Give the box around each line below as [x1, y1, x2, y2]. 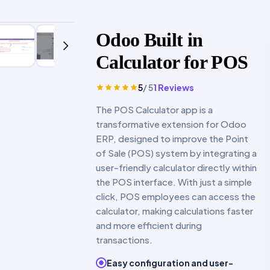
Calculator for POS [96, 51, 248, 74]
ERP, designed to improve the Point [96, 133, 248, 145]
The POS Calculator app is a [96, 104, 213, 116]
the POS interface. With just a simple [96, 176, 252, 188]
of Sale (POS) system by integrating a [96, 147, 257, 159]
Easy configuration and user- [107, 257, 233, 269]
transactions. [96, 234, 152, 246]
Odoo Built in [96, 29, 203, 51]
